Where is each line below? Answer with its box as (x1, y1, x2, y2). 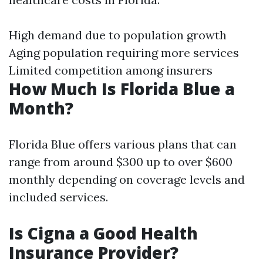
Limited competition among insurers (9, 63, 213, 77)
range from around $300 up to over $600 (9, 154, 232, 169)
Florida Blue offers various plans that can (9, 137, 237, 151)
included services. (9, 190, 108, 204)
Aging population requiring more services (9, 45, 239, 60)
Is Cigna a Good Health (9, 222, 198, 244)
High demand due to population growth (9, 28, 227, 42)
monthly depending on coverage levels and (9, 172, 245, 187)
